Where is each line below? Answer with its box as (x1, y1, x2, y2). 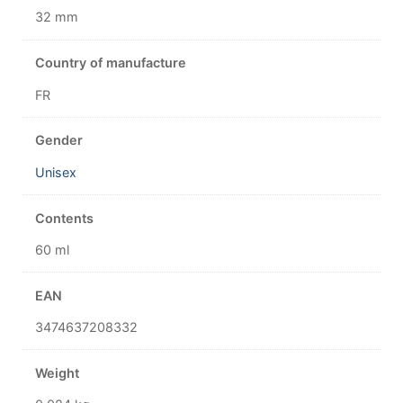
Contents (35, 210, 94, 226)
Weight (35, 364, 80, 381)
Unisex (35, 164, 77, 180)
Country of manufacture (35, 55, 187, 71)
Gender (35, 132, 84, 148)
